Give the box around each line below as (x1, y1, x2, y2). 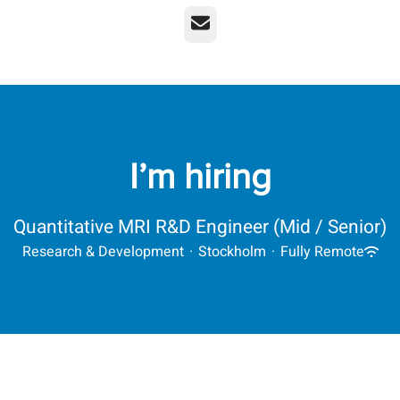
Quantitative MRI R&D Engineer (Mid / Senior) (13, 213, 387, 241)
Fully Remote (279, 241, 364, 262)
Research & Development (21, 241, 184, 262)
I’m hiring (129, 155, 271, 199)
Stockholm (197, 241, 266, 262)
